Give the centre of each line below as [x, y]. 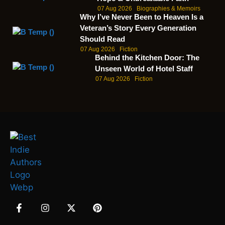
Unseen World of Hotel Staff [144, 69]
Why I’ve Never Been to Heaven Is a [142, 17]
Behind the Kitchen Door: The [147, 58]
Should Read [103, 39]
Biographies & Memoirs [168, 9]
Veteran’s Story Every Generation [138, 28]
